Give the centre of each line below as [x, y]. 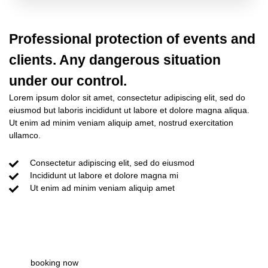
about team [52, 231]
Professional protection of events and [132, 39]
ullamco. [25, 135]
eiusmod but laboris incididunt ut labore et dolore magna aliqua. [129, 110]
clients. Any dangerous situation [115, 60]
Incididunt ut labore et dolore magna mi [104, 175]
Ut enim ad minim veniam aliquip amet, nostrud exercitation [121, 123]
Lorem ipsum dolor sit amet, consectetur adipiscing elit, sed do [127, 98]
